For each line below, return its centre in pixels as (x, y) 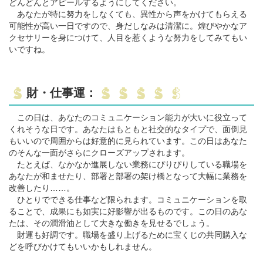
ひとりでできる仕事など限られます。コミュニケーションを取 (128, 199)
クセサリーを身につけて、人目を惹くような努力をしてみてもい (128, 37)
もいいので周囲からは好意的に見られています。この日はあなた (128, 141)
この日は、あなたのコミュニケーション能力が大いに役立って (128, 117)
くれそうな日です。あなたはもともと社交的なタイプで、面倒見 (128, 129)
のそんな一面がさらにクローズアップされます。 (99, 152)
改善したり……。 (42, 188)
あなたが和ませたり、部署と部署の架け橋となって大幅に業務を (128, 176)
